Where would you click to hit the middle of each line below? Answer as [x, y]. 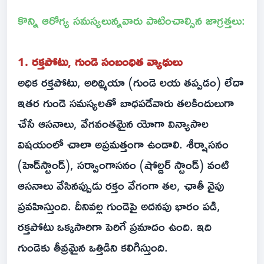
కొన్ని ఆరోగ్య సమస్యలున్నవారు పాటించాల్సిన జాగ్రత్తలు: [131, 20]
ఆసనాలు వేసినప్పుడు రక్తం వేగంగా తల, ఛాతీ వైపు [121, 185]
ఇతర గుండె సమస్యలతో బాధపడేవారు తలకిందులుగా [126, 103]
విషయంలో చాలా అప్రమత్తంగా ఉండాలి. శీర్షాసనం [123, 144]
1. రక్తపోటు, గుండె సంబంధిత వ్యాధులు [100, 62]
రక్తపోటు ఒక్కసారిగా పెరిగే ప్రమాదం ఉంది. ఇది [115, 227]
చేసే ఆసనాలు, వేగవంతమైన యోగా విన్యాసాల [113, 123]
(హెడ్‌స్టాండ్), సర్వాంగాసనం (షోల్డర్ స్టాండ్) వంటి [123, 165]
